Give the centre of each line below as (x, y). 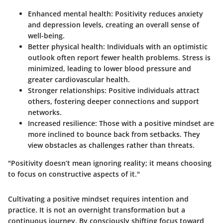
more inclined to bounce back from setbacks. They (114, 134)
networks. (45, 112)
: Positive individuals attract (152, 91)
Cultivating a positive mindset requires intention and (98, 199)
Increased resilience (61, 123)
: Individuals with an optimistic (155, 47)
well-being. (46, 36)
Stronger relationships (66, 91)
